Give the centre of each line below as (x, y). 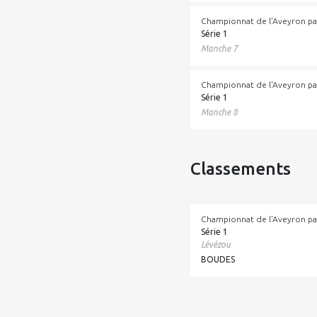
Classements (241, 169)
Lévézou (216, 244)
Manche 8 (220, 112)
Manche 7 (220, 48)
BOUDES (218, 259)
